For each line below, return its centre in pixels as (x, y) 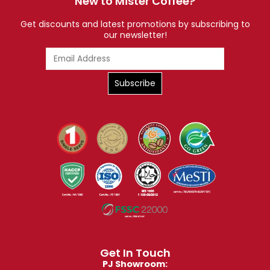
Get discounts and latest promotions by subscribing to (135, 24)
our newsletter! (135, 35)
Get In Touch (135, 253)
